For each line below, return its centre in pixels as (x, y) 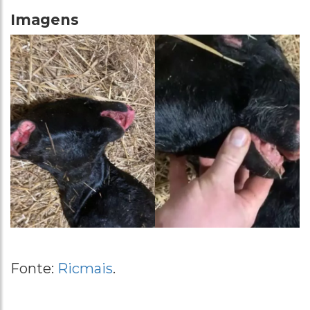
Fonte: (34, 268)
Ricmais (85, 268)
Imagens (45, 19)
